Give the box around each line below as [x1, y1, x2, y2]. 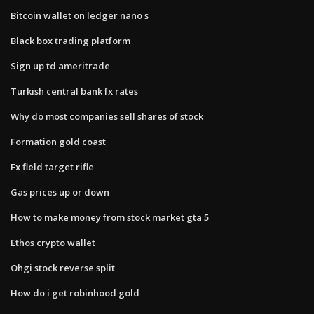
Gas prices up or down [11, 185, 109, 198]
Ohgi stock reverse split [11, 261, 115, 274]
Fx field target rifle [11, 160, 94, 173]
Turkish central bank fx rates [11, 84, 138, 97]
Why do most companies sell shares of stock [11, 109, 203, 123]
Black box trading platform [11, 34, 130, 47]
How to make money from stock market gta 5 [11, 210, 209, 224]
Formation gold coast [11, 135, 106, 148]
